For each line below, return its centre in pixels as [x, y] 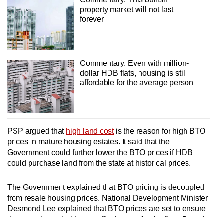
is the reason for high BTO [160, 131]
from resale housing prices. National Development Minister [108, 198]
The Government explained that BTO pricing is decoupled [106, 187]
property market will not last [126, 9]
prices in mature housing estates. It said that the [88, 142]
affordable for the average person [136, 83]
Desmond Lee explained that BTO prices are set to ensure [107, 209]
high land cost [90, 131]
